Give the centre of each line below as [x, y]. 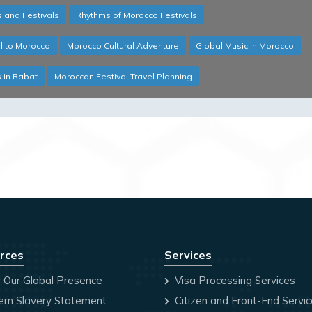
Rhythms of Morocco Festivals [136, 15]
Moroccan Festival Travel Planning [123, 77]
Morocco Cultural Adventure [123, 46]
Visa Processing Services [234, 281]
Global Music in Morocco [245, 46]
